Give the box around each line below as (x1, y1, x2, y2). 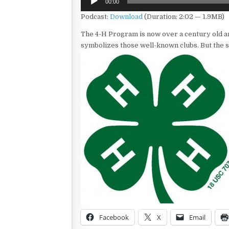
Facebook (99, 213, 129, 222)
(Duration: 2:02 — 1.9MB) (143, 13, 224, 20)
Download (110, 13, 143, 20)
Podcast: (81, 13, 110, 20)
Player (80, 3, 102, 11)
